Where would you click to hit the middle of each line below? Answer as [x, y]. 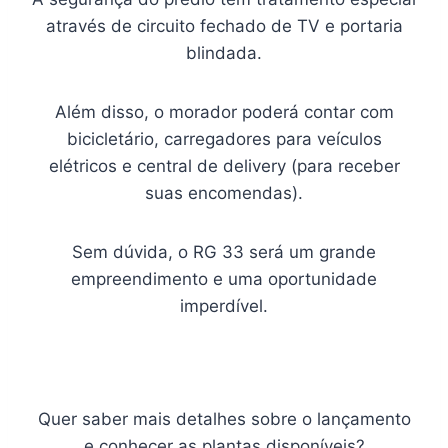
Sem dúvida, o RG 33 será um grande [224, 252]
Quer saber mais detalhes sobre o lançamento [224, 419]
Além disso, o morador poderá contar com [224, 112]
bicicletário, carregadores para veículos [224, 139]
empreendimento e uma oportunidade [224, 279]
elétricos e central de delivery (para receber [224, 166]
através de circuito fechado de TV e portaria [224, 26]
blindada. [224, 53]
